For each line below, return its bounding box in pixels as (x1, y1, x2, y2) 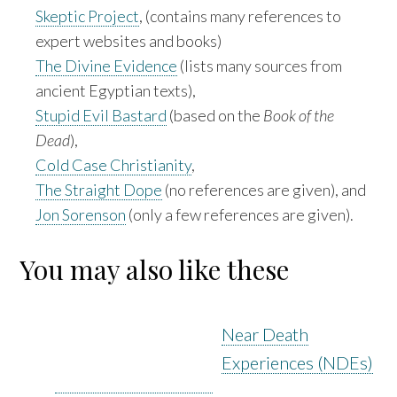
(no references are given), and (162, 179, 367, 199)
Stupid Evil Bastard (35, 105, 167, 125)
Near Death (222, 323, 309, 345)
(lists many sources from (177, 55, 343, 75)
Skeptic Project (35, 5, 140, 26)
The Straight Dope (35, 179, 163, 199)
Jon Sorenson (35, 204, 127, 224)
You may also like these (19, 251, 290, 287)
